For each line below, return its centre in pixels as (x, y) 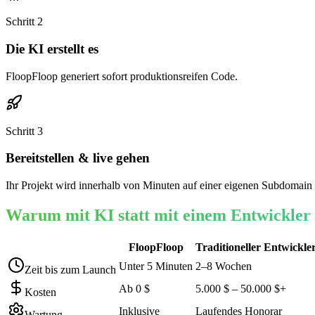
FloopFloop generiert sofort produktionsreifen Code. (122, 76)
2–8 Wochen (224, 266)
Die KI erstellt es (52, 49)
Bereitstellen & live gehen (78, 158)
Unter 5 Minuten (156, 266)
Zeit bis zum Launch (70, 269)
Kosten (40, 292)
